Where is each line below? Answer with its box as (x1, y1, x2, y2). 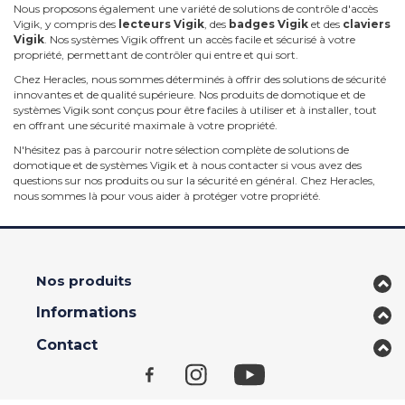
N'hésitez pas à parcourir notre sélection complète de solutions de (14, 143, 349, 156)
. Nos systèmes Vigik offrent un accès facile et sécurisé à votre (44, 33, 355, 46)
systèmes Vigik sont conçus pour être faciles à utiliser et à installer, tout (14, 103, 377, 117)
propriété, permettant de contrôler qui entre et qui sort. (14, 48, 298, 61)
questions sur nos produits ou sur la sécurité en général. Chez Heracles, (14, 174, 375, 187)
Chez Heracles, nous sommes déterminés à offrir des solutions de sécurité (14, 72, 386, 86)
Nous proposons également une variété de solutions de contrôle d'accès (14, 2, 378, 15)
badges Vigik (229, 17, 308, 31)
